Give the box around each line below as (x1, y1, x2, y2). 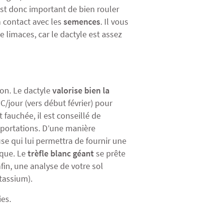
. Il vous (100, 16, 128, 27)
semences (63, 16, 100, 27)
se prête (94, 148, 125, 159)
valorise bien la (52, 85, 109, 96)
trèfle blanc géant (28, 148, 94, 159)
